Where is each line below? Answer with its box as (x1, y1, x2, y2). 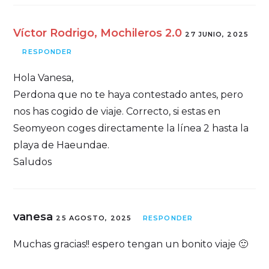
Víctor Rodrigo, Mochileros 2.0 (13, 26, 183, 40)
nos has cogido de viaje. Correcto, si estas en (13, 105, 221, 117)
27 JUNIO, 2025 (185, 29, 249, 38)
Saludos (13, 156, 52, 168)
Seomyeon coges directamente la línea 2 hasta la (13, 122, 249, 134)
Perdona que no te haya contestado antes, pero (13, 88, 244, 100)
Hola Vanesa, (13, 71, 74, 83)
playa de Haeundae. (13, 139, 110, 151)
